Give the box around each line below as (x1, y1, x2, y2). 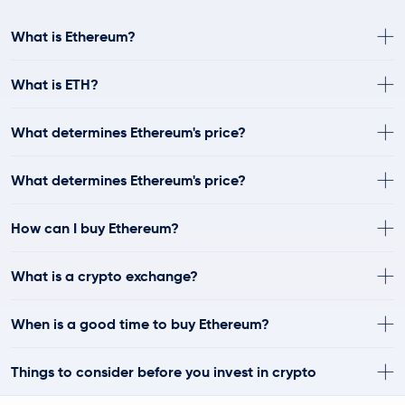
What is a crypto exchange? (11, 266, 198, 286)
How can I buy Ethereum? (11, 218, 179, 238)
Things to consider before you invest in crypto (11, 362, 316, 381)
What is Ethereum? (11, 26, 136, 46)
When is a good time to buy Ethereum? (11, 314, 269, 334)
